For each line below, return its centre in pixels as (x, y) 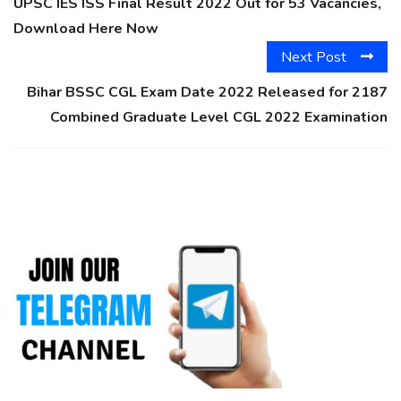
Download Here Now (86, 29)
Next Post (314, 57)
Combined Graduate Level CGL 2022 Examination (219, 117)
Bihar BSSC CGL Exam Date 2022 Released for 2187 (207, 92)
